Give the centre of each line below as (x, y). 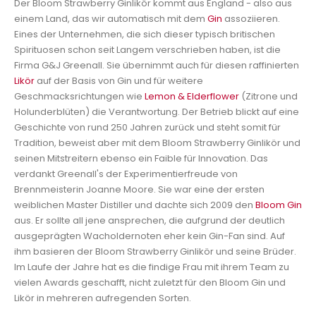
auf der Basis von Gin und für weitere (119, 81)
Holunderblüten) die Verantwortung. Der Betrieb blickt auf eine (157, 112)
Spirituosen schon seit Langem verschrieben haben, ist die (147, 50)
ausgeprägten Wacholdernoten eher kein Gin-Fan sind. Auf (150, 236)
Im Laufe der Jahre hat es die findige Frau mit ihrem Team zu (152, 267)
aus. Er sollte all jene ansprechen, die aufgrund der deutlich (150, 221)
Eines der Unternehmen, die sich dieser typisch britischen (145, 35)
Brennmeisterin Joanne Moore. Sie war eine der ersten (139, 190)
